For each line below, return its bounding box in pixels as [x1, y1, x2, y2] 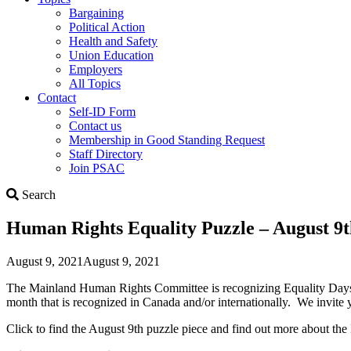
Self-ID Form [69, 104, 136, 118]
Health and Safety [69, 34, 157, 48]
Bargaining [69, 5, 124, 20]
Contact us [69, 118, 121, 132]
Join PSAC [69, 161, 125, 175]
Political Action [69, 20, 145, 34]
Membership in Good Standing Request [69, 132, 265, 147]
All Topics [69, 76, 121, 90]
